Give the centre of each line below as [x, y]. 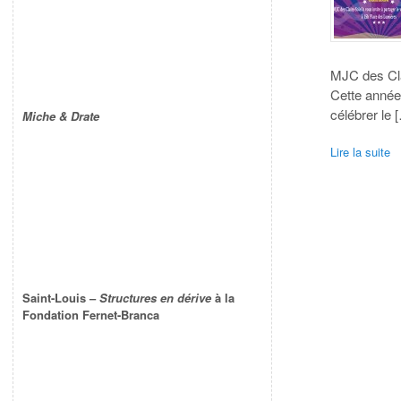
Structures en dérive [155, 298]
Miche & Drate [61, 116]
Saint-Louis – [61, 298]
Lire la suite [361, 151]
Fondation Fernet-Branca [91, 315]
